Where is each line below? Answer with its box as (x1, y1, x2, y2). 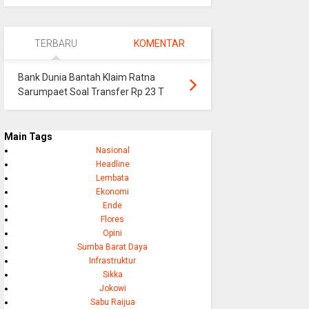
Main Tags (3, 131, 52, 143)
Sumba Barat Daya (77, 242, 148, 252)
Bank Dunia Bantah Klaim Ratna (17, 72, 155, 83)
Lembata (96, 173, 130, 183)
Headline (95, 159, 130, 170)
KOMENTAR (133, 38, 185, 50)
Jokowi (99, 283, 126, 294)
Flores (101, 215, 125, 225)
